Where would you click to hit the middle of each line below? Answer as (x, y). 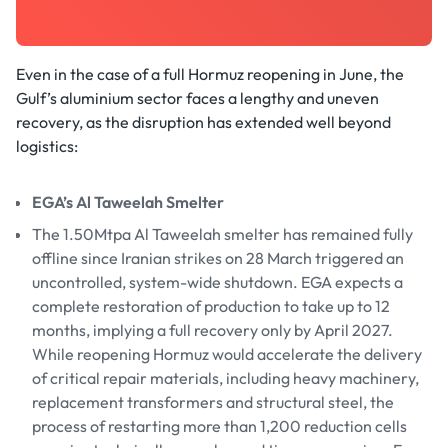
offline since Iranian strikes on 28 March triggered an (218, 257)
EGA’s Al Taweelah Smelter (128, 201)
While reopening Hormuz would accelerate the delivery (227, 353)
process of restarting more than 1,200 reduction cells (219, 425)
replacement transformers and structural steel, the (213, 401)
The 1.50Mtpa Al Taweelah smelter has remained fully (222, 233)
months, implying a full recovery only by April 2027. (212, 329)
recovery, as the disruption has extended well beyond (203, 121)
